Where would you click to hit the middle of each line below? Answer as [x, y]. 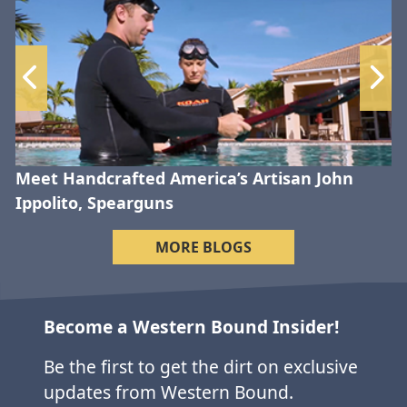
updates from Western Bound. [169, 392]
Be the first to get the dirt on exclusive [201, 367]
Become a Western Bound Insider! [194, 327]
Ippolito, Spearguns [97, 202]
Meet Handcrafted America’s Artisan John [184, 178]
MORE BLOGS [203, 247]
